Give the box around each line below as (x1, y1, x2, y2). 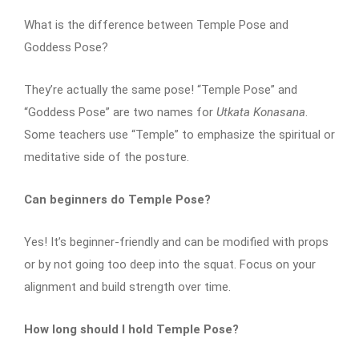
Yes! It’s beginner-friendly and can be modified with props (24, 234, 329, 249)
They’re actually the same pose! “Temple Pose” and (24, 82, 297, 97)
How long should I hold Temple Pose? (24, 321, 239, 337)
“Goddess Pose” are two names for (24, 104, 216, 119)
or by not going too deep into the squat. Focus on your (24, 256, 316, 272)
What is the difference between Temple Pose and (24, 17, 288, 32)
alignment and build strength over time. (24, 279, 231, 294)
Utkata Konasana (216, 104, 305, 119)
